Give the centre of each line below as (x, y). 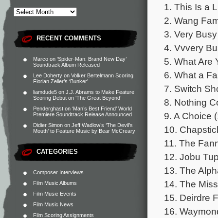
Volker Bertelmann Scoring (102, 75)
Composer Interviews (58, 172)
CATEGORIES (57, 152)
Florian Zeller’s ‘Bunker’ (61, 81)
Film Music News (53, 204)
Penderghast (48, 109)
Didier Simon (48, 125)
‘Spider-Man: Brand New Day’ (92, 59)
